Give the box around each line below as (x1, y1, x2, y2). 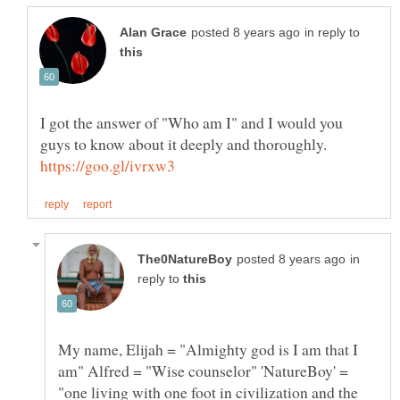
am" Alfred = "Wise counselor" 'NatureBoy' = (58, 359, 348, 381)
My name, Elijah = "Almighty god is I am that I (58, 337, 358, 360)
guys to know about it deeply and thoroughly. (40, 132, 327, 154)
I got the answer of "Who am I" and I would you (40, 111, 343, 133)
